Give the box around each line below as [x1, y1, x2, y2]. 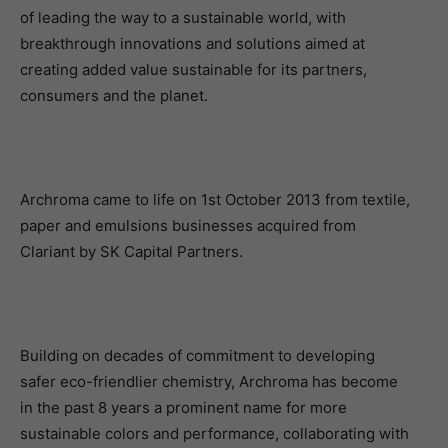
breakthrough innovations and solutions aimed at [20, 34, 365, 53]
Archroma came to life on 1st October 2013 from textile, [20, 190, 410, 209]
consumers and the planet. [20, 86, 208, 105]
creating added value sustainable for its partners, [20, 60, 367, 79]
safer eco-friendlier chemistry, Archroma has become [20, 372, 398, 391]
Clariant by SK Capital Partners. [20, 242, 243, 261]
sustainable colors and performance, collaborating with [20, 424, 409, 443]
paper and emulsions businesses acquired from [20, 216, 356, 235]
